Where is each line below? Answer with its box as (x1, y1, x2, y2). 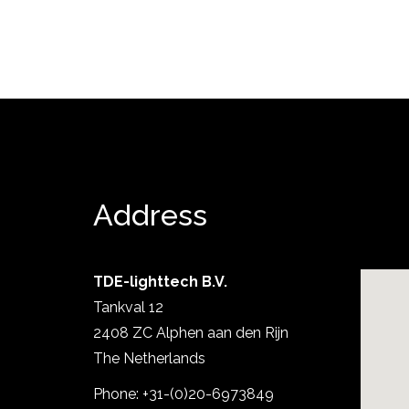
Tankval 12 (93, 299, 163, 316)
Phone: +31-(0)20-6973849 (93, 385, 274, 403)
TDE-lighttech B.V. (93, 273, 227, 290)
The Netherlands (93, 350, 205, 367)
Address (93, 198, 207, 232)
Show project (211, 311, 303, 329)
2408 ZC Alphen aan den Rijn (93, 324, 288, 341)
